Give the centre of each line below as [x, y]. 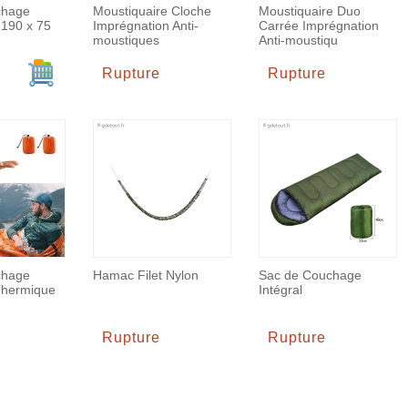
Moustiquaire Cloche [152, 11]
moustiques [126, 40]
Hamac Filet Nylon [146, 275]
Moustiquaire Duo [310, 11]
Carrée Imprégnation [319, 25]
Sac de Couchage [310, 275]
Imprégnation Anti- [146, 25]
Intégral [280, 290]
